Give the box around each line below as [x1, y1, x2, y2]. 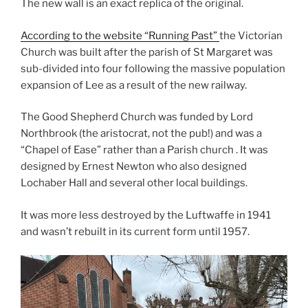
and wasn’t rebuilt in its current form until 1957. [21, 225, 250, 238]
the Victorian [219, 29, 283, 42]
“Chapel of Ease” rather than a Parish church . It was [21, 144, 268, 157]
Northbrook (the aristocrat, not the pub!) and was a [21, 127, 262, 140]
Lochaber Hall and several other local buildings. [21, 177, 247, 190]
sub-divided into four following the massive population [21, 62, 285, 75]
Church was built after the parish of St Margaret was [21, 45, 273, 58]
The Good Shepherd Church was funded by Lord [21, 111, 253, 124]
